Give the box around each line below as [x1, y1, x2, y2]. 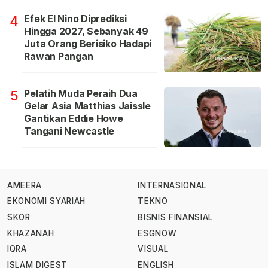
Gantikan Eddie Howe [24, 112, 123, 125]
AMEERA [7, 180, 42, 190]
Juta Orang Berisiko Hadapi [24, 38, 152, 50]
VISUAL [138, 244, 169, 254]
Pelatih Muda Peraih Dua [24, 87, 138, 100]
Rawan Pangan [24, 50, 93, 63]
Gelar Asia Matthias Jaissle [24, 100, 151, 112]
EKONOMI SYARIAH [7, 196, 86, 206]
